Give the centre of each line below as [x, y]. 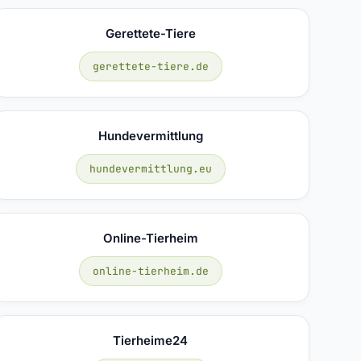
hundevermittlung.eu [150, 168]
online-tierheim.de [150, 271]
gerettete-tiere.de [150, 66]
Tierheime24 [151, 340]
